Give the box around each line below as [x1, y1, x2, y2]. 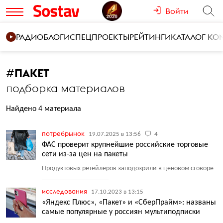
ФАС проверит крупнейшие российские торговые [42, 141, 208, 149]
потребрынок [42, 129, 86, 137]
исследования [42, 187, 89, 195]
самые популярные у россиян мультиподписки [42, 208, 200, 216]
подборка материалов [6, 81, 125, 95]
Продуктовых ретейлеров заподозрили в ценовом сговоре [42, 165, 214, 172]
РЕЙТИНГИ [129, 32, 171, 42]
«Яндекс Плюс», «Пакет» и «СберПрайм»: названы [42, 199, 216, 207]
